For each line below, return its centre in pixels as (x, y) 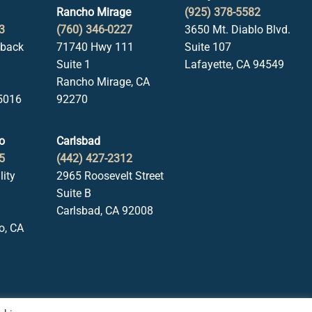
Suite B (74, 193)
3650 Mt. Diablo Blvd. (237, 30)
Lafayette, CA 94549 (234, 64)
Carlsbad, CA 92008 (105, 211)
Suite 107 (208, 47)
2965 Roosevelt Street (110, 176)
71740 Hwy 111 (95, 47)
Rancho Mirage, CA (103, 82)
